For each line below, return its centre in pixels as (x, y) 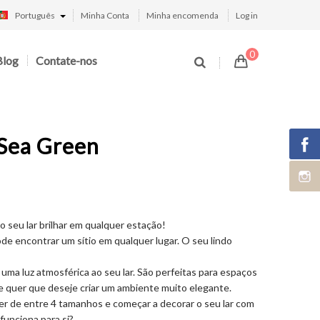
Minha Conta (105, 15)
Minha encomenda (182, 15)
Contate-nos (66, 60)
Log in (247, 15)
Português (35, 15)
